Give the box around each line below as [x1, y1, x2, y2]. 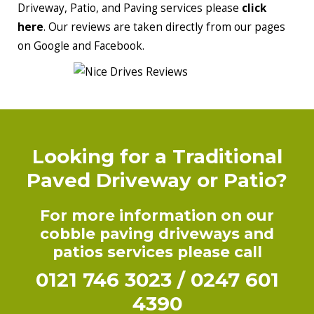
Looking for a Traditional [32, 144, 282, 169]
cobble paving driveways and [40, 224, 274, 243]
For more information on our [40, 206, 274, 225]
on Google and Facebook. [18, 39, 144, 54]
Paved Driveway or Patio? [27, 168, 287, 193]
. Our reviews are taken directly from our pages [43, 20, 285, 35]
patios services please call [52, 243, 262, 261]
